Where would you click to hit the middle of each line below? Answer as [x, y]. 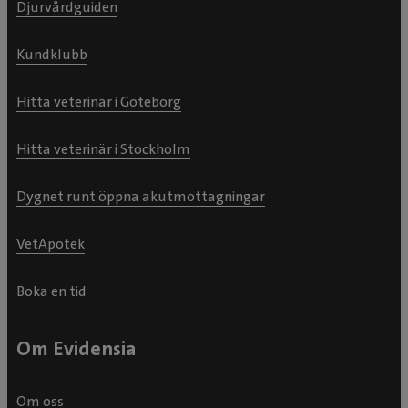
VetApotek [51, 244]
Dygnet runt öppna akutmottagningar [141, 197]
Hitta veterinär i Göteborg [99, 102]
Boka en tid [51, 291]
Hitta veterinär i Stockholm [103, 149]
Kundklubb [52, 55]
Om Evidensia [76, 349]
